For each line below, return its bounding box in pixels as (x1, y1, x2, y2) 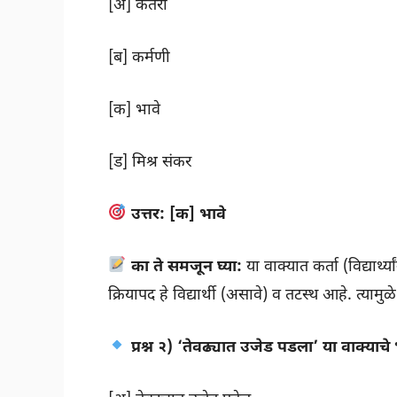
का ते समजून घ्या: (130, 256, 242, 277)
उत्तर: (130, 204, 165, 225)
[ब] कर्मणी (108, 47, 170, 68)
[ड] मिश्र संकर (108, 152, 191, 173)
